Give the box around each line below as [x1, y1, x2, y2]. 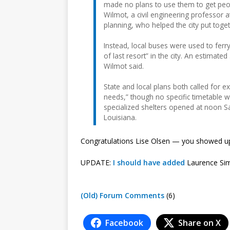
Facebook [105, 217, 143, 228]
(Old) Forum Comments [81, 190, 164, 200]
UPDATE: [81, 157, 113, 167]
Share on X [178, 217, 221, 228]
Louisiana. [104, 112, 137, 122]
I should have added [113, 157, 185, 167]
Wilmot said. [104, 61, 144, 71]
